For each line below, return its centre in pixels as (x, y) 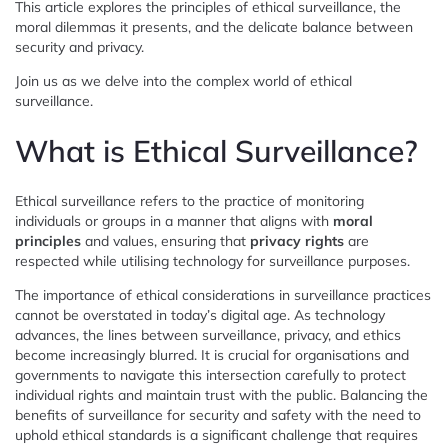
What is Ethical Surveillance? (216, 150)
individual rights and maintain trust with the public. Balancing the (221, 394)
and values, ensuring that (165, 240)
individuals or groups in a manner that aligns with (174, 220)
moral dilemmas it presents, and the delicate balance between (214, 26)
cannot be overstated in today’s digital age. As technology (200, 314)
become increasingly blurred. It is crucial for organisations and (212, 354)
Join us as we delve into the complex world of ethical (183, 80)
